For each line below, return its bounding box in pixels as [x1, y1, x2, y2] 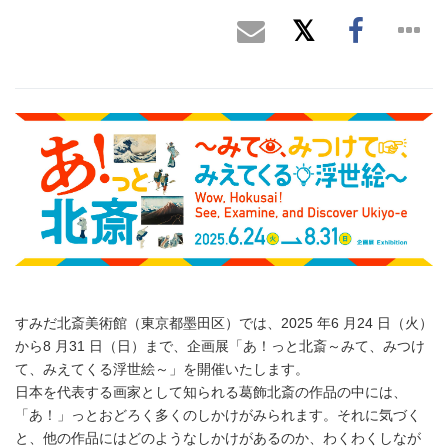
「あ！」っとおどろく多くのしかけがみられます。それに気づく [15, 408, 421, 424]
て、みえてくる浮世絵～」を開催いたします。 [15, 362, 309, 378]
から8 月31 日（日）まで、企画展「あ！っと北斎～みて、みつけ [15, 339, 425, 355]
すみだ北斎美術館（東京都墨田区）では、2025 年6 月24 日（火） [15, 316, 433, 332]
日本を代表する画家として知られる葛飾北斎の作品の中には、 [15, 385, 407, 401]
